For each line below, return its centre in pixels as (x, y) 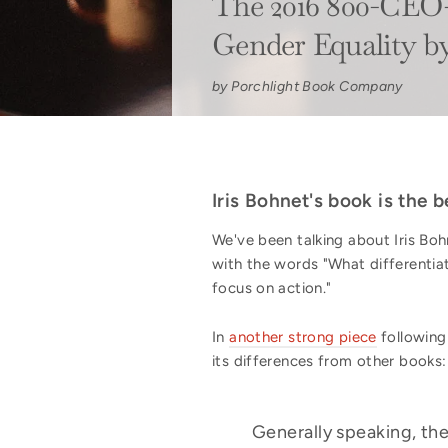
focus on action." (274, 287)
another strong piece (303, 336)
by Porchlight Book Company (307, 86)
